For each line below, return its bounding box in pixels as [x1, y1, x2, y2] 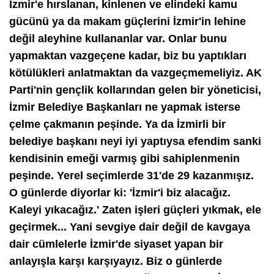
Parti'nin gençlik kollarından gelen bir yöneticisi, [9, 83, 261, 96]
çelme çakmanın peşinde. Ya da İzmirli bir [9, 117, 226, 130]
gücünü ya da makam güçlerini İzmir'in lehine [9, 15, 246, 28]
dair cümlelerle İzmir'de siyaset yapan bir [9, 237, 223, 250]
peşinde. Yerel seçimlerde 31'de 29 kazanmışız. [9, 169, 254, 182]
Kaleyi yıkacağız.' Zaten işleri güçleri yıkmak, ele [9, 203, 261, 216]
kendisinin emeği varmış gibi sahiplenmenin [9, 152, 240, 165]
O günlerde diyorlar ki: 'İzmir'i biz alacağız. [9, 186, 231, 199]
